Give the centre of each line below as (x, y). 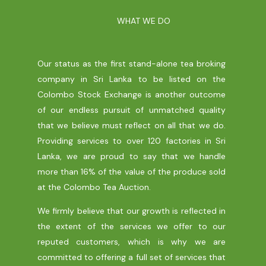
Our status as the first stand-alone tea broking (132, 64)
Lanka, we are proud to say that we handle (132, 156)
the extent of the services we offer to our (132, 226)
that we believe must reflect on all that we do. (132, 125)
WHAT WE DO (143, 21)
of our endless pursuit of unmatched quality (132, 110)
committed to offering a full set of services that (132, 257)
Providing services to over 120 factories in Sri (132, 141)
